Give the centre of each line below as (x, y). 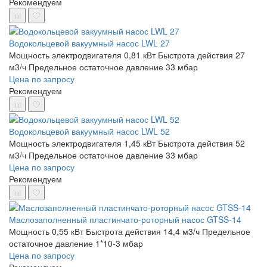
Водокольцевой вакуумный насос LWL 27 (89, 43)
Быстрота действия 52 (201, 143)
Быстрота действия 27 (201, 55)
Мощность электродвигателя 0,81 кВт (82, 55)
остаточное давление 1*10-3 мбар (76, 243)
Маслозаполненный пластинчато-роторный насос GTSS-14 (125, 220)
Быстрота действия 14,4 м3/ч (143, 232)
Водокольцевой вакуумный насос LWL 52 (89, 131)
